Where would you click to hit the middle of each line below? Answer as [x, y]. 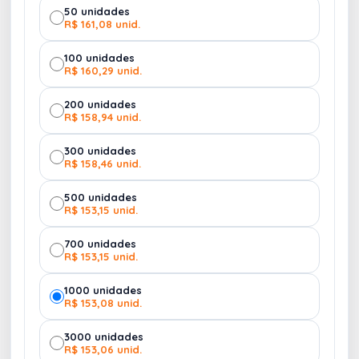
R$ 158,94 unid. [103, 117]
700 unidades [100, 243]
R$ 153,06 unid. [103, 349]
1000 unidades [103, 290]
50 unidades [97, 11]
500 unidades [101, 197]
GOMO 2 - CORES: [127, 106]
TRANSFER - [115, 95]
